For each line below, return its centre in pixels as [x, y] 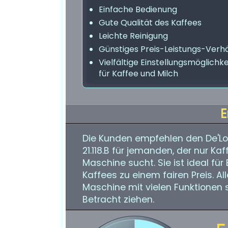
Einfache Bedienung [138, 9]
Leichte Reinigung [133, 36]
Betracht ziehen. [118, 199]
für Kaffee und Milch [138, 74]
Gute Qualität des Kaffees [150, 23]
